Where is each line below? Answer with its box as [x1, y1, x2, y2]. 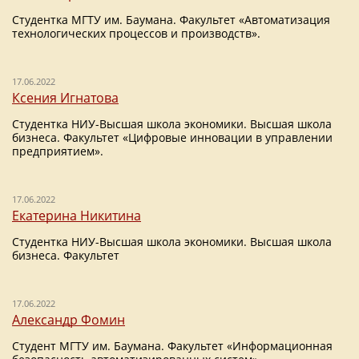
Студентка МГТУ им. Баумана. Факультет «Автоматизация [12, 12, 330, 27]
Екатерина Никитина [12, 207, 141, 224]
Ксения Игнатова [12, 89, 119, 107]
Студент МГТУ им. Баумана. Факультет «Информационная [12, 338, 333, 353]
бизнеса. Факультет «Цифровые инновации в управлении [12, 130, 333, 145]
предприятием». [12, 143, 103, 159]
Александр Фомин [12, 311, 125, 329]
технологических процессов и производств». [12, 26, 260, 41]
